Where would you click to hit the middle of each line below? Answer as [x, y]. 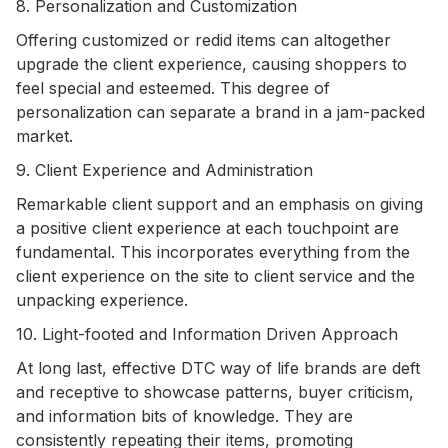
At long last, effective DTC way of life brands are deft [218, 367]
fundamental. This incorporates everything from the [213, 251]
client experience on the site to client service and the [215, 275]
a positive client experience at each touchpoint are [207, 227]
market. [44, 135]
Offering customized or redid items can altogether [203, 39]
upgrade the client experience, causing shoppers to [211, 63]
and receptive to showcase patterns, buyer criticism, [215, 391]
